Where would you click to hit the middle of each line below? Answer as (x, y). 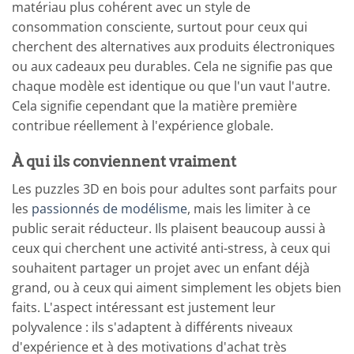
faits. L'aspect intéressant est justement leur (144, 307)
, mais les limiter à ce (249, 208)
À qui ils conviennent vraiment (124, 161)
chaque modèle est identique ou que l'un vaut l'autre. (171, 87)
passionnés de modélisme (109, 208)
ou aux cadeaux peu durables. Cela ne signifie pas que (172, 67)
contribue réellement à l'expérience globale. (143, 126)
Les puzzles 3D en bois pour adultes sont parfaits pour (175, 188)
